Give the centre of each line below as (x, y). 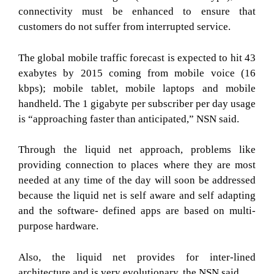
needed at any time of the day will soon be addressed (137, 180)
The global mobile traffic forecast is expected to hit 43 (137, 57)
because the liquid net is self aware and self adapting (137, 195)
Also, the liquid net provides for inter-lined (137, 257)
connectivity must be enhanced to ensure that (137, 11)
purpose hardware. (58, 226)
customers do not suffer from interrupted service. (124, 27)
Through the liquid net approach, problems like (137, 150)
